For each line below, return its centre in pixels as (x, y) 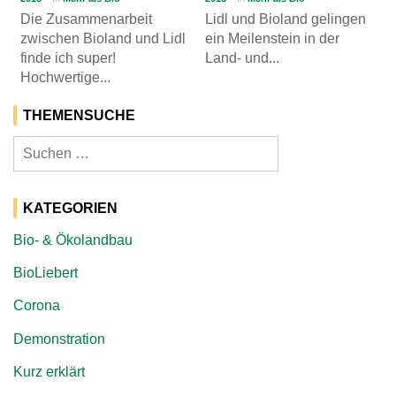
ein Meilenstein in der (273, 38)
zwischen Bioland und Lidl (103, 38)
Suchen (38, 146)
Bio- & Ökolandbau (73, 240)
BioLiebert (46, 273)
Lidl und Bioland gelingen (286, 19)
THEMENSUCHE (79, 115)
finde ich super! (69, 57)
